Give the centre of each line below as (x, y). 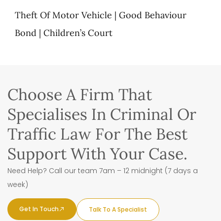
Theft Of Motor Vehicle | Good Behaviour (101, 15)
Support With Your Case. (97, 153)
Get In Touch (39, 209)
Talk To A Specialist (118, 209)
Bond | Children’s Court (64, 33)
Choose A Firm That (80, 94)
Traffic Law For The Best (97, 134)
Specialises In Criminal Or (102, 114)
